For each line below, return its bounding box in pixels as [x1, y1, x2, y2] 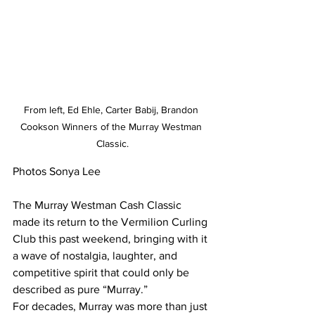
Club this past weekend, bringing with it [13, 233, 210, 245]
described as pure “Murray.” [13, 283, 148, 296]
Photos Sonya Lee [13, 165, 101, 178]
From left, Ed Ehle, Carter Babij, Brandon [24, 104, 201, 116]
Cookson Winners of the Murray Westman [20, 121, 205, 133]
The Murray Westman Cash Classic [13, 199, 184, 212]
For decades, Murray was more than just [13, 300, 210, 313]
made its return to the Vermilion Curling [13, 216, 210, 229]
